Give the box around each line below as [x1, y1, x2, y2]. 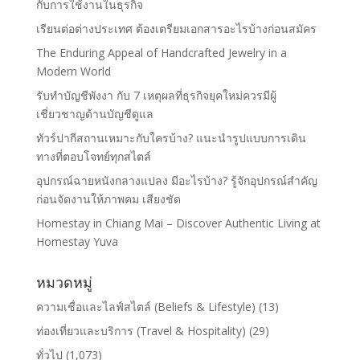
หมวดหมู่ [35, 272, 92, 292]
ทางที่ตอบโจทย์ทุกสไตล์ [35, 148, 151, 164]
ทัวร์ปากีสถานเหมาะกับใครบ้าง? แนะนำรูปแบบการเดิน [35, 129, 306, 145]
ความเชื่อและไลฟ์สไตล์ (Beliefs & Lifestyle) [35, 298, 256, 314]
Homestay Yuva [35, 233, 118, 249]
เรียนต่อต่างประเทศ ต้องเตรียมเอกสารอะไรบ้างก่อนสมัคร [35, 20, 317, 36]
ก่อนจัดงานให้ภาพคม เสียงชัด [35, 190, 181, 207]
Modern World [35, 63, 111, 79]
